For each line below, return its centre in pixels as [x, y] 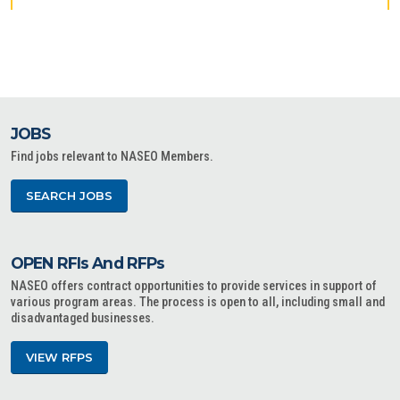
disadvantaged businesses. [83, 318]
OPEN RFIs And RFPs [88, 263]
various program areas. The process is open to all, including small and [198, 302]
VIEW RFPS [59, 358]
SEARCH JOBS [69, 196]
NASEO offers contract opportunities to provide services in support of [194, 286]
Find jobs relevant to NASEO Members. [112, 157]
